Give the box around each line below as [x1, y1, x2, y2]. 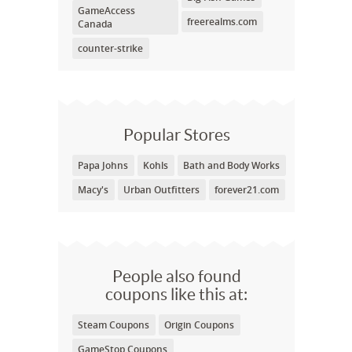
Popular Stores [123, 126, 230, 144]
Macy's [78, 183, 108, 196]
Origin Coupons [164, 318, 234, 332]
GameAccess [78, 4, 135, 17]
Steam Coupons [78, 318, 149, 332]
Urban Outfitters [123, 183, 200, 196]
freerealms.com [186, 15, 257, 28]
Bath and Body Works [183, 159, 280, 172]
